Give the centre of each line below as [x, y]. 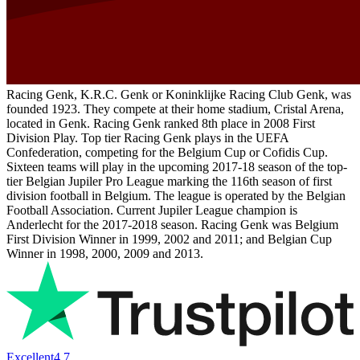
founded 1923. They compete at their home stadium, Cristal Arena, [175, 108]
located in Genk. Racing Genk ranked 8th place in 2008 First [161, 123]
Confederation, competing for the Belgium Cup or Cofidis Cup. [167, 152]
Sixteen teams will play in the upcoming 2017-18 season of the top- [177, 166]
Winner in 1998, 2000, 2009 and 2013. [105, 253]
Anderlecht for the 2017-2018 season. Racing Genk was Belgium [172, 224]
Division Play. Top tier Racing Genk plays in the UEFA [147, 137]
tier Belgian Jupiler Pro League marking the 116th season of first [169, 181]
